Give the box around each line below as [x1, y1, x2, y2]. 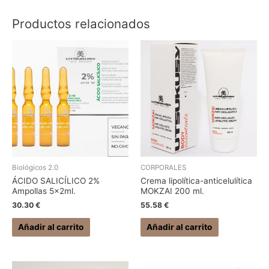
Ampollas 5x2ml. [12, 186, 76, 196]
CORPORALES [141, 163, 186, 172]
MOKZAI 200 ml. [141, 186, 204, 196]
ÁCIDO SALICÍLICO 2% [12, 176, 100, 186]
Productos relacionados [12, 16, 150, 31]
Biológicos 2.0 [12, 163, 58, 172]
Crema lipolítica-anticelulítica [141, 176, 252, 186]
